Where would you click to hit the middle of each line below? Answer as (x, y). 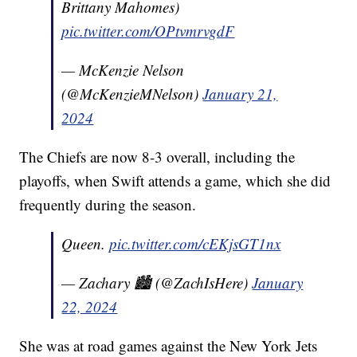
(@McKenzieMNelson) (132, 94)
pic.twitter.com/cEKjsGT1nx (195, 244)
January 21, (240, 94)
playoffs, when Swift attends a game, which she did (175, 181)
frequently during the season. (108, 205)
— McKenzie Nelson (123, 70)
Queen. (86, 244)
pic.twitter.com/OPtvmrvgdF (148, 31)
